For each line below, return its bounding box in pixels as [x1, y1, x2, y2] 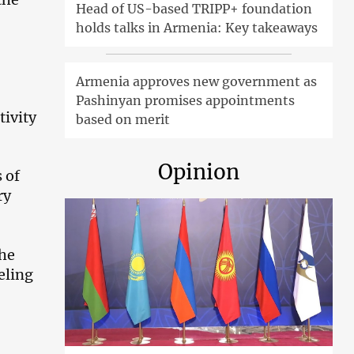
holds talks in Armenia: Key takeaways [76, 20, 318, 36]
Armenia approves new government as [76, 73, 318, 90]
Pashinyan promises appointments [76, 92, 296, 109]
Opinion [158, 159, 240, 186]
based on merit [76, 111, 171, 128]
